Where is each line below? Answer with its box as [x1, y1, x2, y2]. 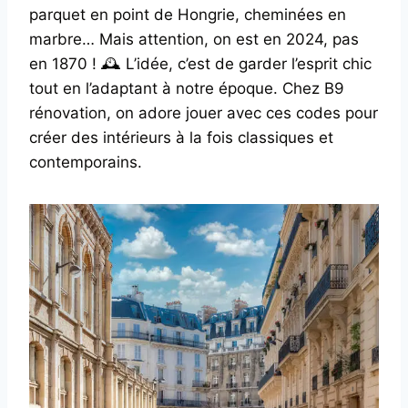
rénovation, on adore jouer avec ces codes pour [29, 103, 378, 122]
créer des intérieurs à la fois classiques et [29, 127, 333, 147]
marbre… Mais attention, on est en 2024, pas [29, 29, 359, 48]
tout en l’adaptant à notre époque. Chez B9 [29, 78, 344, 97]
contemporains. [29, 152, 142, 171]
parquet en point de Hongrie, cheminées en [29, 5, 346, 24]
